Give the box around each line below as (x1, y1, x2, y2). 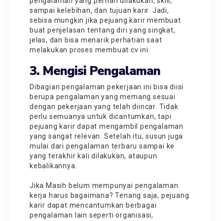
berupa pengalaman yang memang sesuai (30, 92, 176, 101)
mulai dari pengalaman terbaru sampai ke (30, 142, 175, 150)
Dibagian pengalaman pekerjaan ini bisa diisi (30, 82, 184, 91)
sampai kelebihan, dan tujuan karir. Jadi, (30, 6, 169, 14)
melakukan (30, 45, 70, 54)
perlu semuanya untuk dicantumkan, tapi (30, 112, 172, 120)
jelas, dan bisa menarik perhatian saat (30, 36, 162, 44)
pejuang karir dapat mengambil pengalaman (30, 122, 184, 130)
